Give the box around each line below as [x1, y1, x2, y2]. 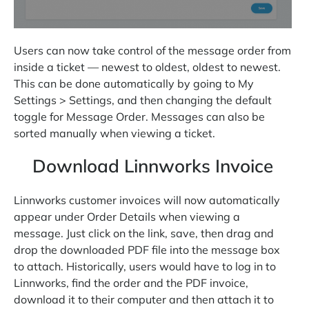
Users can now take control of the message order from [14, 43, 291, 58]
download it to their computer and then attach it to [14, 292, 274, 307]
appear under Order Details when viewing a [14, 210, 240, 224]
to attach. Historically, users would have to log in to [14, 259, 276, 274]
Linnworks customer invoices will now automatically [14, 193, 280, 208]
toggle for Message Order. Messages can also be [14, 110, 265, 124]
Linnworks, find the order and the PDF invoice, [14, 276, 248, 290]
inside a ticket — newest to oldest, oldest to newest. [14, 60, 281, 74]
